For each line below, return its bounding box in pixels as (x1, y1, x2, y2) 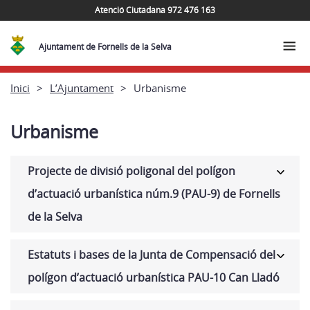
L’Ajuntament (50, 80, 113, 95)
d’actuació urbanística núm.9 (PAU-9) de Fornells (28, 186, 280, 201)
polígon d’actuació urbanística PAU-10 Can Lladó (28, 270, 280, 285)
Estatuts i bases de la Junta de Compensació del (28, 247, 275, 262)
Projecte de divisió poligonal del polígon (28, 163, 235, 179)
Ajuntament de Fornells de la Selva (39, 41, 172, 53)
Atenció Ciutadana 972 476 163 (95, 3, 215, 16)
